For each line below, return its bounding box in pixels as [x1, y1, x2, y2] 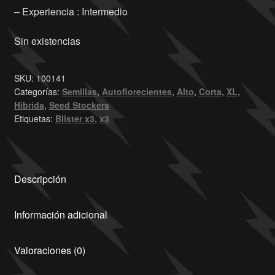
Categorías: [14, 85, 62, 98]
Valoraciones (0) [14, 243, 85, 258]
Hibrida [14, 99, 44, 112]
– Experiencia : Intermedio [14, 4, 128, 18]
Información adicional [14, 207, 107, 222]
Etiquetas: [14, 112, 55, 125]
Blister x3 [55, 112, 95, 125]
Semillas [61, 85, 97, 98]
